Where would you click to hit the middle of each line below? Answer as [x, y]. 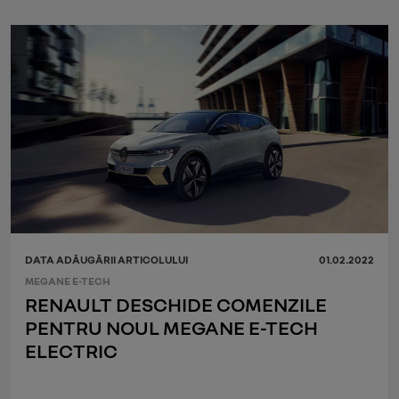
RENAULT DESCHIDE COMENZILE [176, 304]
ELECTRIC [71, 350]
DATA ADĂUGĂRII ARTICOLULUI [106, 259]
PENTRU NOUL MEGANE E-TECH [172, 327]
